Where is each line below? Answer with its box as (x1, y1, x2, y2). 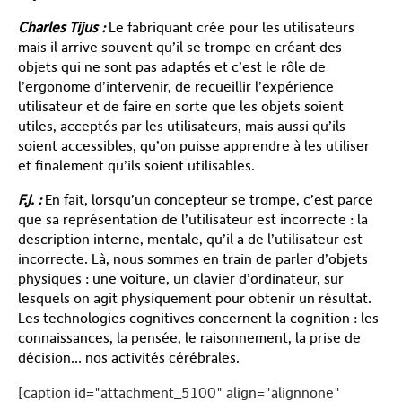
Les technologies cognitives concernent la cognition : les (18, 309, 379, 327)
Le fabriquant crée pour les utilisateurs (105, 18, 354, 36)
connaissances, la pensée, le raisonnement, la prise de (18, 328, 361, 346)
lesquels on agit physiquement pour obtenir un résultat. (18, 289, 371, 307)
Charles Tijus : (18, 18, 105, 36)
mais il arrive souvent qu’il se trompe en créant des (18, 38, 342, 56)
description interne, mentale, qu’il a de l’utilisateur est (18, 230, 363, 248)
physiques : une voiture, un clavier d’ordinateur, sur (18, 269, 344, 287)
